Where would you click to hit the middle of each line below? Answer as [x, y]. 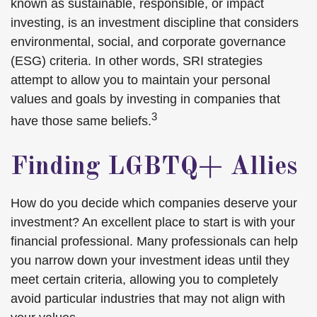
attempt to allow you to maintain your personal [140, 80]
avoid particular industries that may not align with [148, 299]
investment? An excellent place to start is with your [153, 222]
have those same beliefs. [81, 121]
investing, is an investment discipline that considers [155, 23]
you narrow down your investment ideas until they [150, 260]
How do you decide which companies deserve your [154, 203]
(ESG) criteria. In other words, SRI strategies [137, 61]
